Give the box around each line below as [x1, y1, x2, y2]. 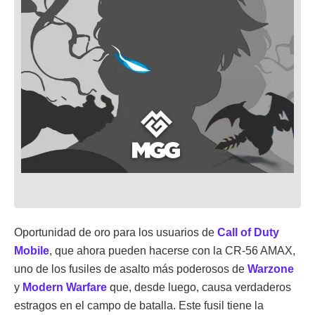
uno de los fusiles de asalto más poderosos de [14, 262, 247, 275]
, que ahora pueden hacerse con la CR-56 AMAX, [49, 244, 295, 257]
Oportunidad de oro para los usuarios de [14, 226, 217, 238]
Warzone [247, 262, 294, 275]
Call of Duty [217, 226, 279, 238]
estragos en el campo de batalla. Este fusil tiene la [14, 299, 264, 311]
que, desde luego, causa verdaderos [107, 281, 291, 293]
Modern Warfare [22, 281, 107, 293]
